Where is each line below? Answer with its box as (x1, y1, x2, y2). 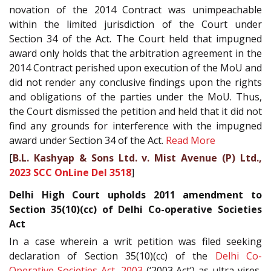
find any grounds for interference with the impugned (9, 119, 262, 133)
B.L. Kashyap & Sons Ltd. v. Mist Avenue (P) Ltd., (13, 151, 262, 165)
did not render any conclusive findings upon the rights (9, 76, 262, 90)
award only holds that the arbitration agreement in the (9, 47, 262, 60)
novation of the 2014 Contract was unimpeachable (9, 3, 262, 17)
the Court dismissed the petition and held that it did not (9, 105, 262, 119)
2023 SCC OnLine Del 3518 (9, 166, 131, 180)
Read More (166, 134, 215, 148)
